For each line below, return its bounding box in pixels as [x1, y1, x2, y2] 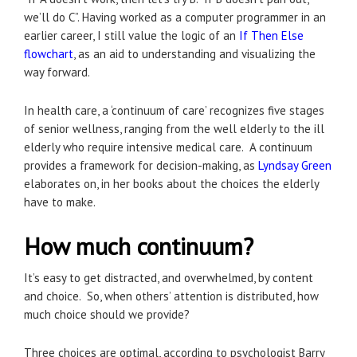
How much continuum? [24, 230, 253, 262]
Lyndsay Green [258, 158, 331, 174]
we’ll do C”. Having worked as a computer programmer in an [24, 10, 326, 25]
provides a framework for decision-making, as [24, 158, 258, 174]
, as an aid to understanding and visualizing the [73, 46, 316, 62]
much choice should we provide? [24, 307, 190, 323]
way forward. [24, 65, 90, 80]
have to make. [24, 194, 96, 210]
